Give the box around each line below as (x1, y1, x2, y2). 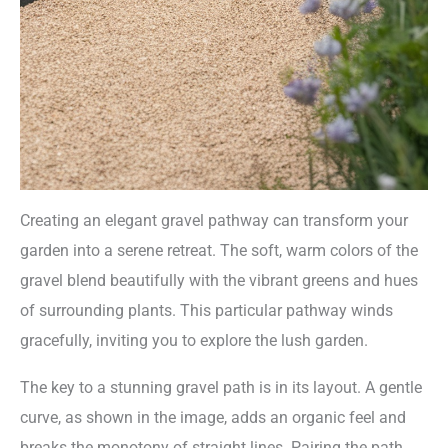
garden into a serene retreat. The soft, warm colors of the (20, 241, 418, 261)
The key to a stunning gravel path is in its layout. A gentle (20, 377, 422, 397)
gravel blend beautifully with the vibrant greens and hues (20, 271, 418, 291)
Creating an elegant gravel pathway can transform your (20, 211, 408, 231)
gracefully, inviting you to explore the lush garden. (20, 331, 368, 351)
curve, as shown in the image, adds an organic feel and (20, 407, 406, 427)
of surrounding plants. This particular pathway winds (20, 301, 393, 321)
